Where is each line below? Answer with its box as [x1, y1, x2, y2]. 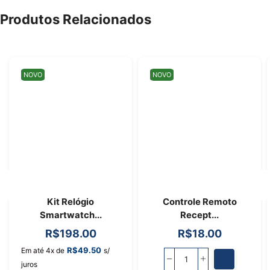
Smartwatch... [39, 210, 102, 221]
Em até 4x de [21, 246, 64, 256]
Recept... [180, 210, 219, 221]
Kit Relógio [47, 196, 94, 208]
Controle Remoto [162, 196, 237, 208]
